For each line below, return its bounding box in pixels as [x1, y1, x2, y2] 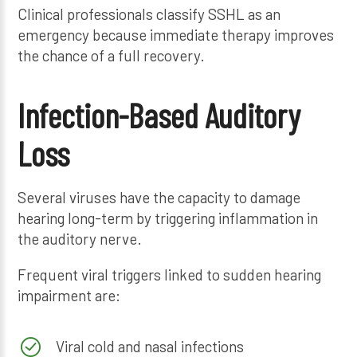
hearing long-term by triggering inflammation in [18, 209, 319, 228]
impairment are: [18, 286, 121, 305]
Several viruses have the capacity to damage [18, 188, 301, 207]
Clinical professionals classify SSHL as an [18, 4, 281, 23]
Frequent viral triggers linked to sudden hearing [18, 265, 322, 284]
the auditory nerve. [18, 229, 143, 249]
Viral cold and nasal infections [55, 336, 244, 355]
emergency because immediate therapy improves [18, 25, 335, 44]
